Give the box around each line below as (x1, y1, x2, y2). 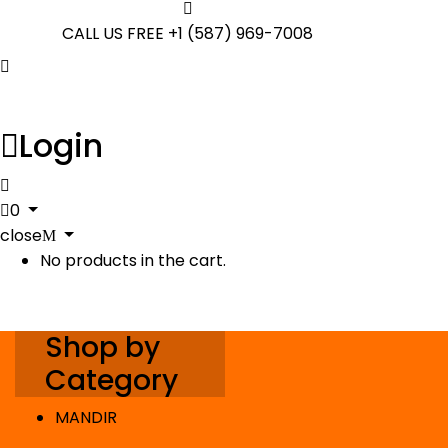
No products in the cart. (40, 249, 226, 273)
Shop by (45, 328, 160, 368)
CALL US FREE (62, 22, 164, 46)
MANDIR (55, 406, 117, 430)
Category (45, 361, 178, 401)
